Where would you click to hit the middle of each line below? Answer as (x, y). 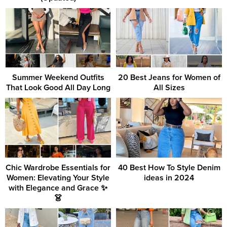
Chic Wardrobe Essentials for (58, 167)
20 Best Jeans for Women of (169, 78)
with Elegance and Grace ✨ (58, 188)
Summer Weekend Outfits (58, 78)
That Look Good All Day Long (58, 88)
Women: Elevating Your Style (58, 178)
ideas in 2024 (169, 178)
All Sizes (169, 88)
